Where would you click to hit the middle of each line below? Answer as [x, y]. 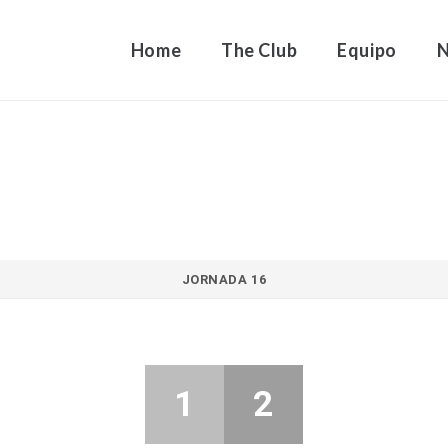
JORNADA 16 [224, 280]
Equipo [367, 50]
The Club [259, 50]
